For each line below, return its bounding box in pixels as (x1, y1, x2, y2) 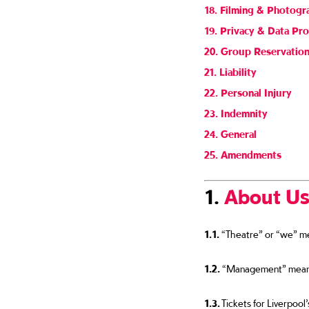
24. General (203, 130, 257, 139)
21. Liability (203, 68, 257, 77)
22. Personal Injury (203, 89, 292, 98)
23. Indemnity (203, 110, 268, 119)
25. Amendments (203, 151, 281, 160)
